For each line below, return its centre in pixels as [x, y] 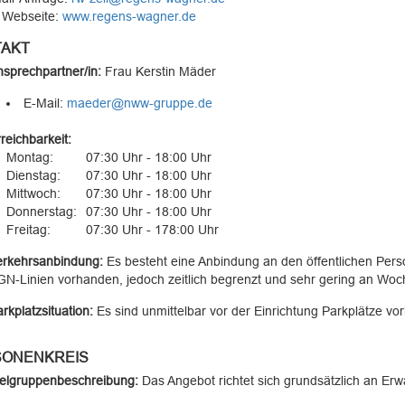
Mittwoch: [33, 193]
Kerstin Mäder [175, 71]
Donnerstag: [41, 212]
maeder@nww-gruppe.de [139, 103]
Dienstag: [33, 175]
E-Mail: [45, 103]
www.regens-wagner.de [129, 16]
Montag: [29, 157]
